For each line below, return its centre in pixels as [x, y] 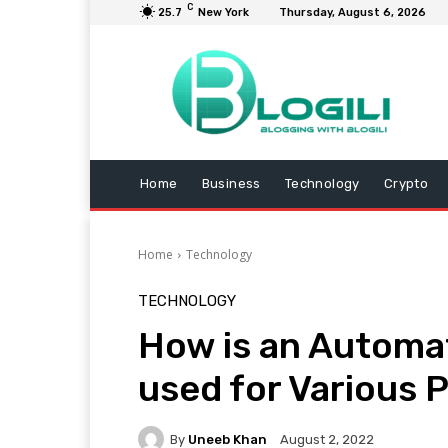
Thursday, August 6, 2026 [352, 12]
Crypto [406, 183]
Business [231, 183]
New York [223, 12]
